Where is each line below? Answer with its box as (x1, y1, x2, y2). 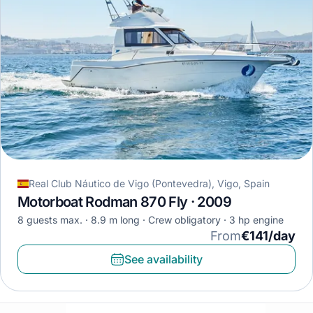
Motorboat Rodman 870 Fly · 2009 (17, 194, 231, 211)
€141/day (241, 228, 296, 244)
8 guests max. (17, 214, 82, 226)
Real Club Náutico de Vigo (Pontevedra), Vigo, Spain (29, 177, 270, 190)
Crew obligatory (175, 214, 221, 226)
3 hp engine (229, 214, 284, 226)
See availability (124, 252, 203, 267)
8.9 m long (91, 214, 140, 226)
